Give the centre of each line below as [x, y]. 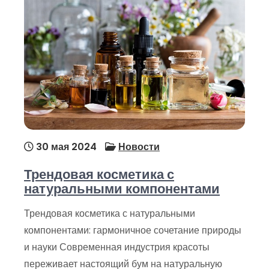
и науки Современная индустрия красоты [117, 247]
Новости [139, 147]
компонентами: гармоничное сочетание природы [133, 230]
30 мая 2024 [65, 147]
